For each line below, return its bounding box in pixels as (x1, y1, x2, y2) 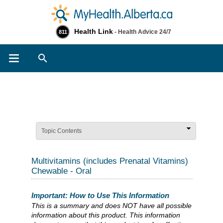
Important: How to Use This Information (31, 191, 169, 200)
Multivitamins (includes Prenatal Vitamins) (31, 156, 188, 166)
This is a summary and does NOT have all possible (31, 201, 192, 210)
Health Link (74, 27, 113, 35)
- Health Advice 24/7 (113, 28, 171, 35)
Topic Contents (41, 127, 82, 134)
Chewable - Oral (31, 166, 92, 176)
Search (61, 52, 82, 60)
